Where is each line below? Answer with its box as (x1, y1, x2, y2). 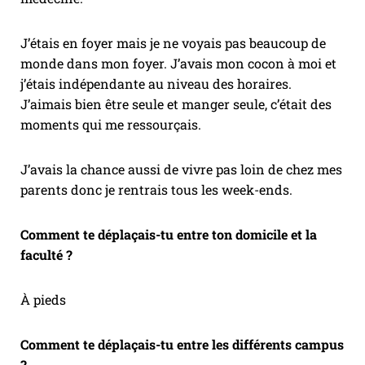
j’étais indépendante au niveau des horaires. (20, 75, 292, 93)
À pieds (20, 291, 66, 309)
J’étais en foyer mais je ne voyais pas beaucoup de (20, 34, 326, 52)
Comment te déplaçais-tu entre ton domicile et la (20, 226, 317, 244)
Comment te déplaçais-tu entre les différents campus (20, 336, 344, 354)
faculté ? (20, 246, 73, 264)
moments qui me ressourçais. (20, 116, 201, 134)
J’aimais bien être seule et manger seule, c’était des (20, 95, 332, 113)
